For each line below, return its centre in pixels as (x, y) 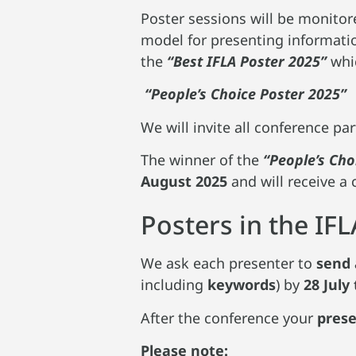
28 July (327, 285)
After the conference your (229, 317)
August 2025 (184, 181)
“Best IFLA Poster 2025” (245, 61)
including (174, 285)
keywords (242, 285)
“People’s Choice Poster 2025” (246, 94)
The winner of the (202, 159)
